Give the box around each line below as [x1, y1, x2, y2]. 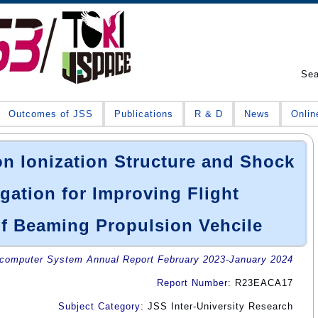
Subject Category [58, 300, 141, 312]
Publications [114, 108, 173, 119]
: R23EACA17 [228, 277, 293, 288]
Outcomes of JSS [9, 108, 93, 119]
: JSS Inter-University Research [141, 300, 293, 312]
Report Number [157, 277, 228, 288]
